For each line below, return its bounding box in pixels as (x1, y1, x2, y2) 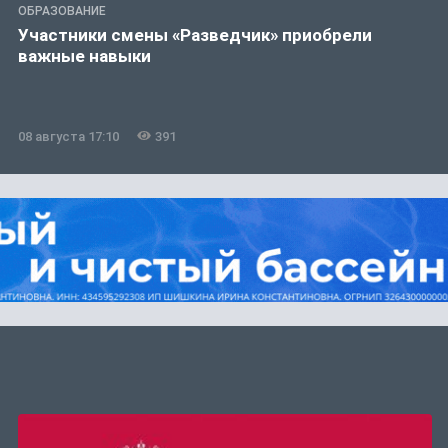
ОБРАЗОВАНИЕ (18, 3, 106, 18)
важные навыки (18, 45, 151, 66)
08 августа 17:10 (18, 128, 119, 144)
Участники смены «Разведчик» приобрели (18, 24, 372, 45)
